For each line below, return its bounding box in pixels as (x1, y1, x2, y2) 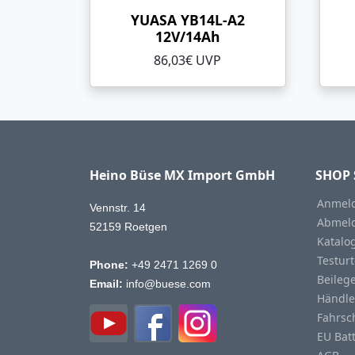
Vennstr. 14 (89, 201, 146, 215)
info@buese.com (122, 277, 211, 291)
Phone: (89, 258, 128, 272)
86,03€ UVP (154, 52, 222, 70)
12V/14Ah (155, 27, 220, 47)
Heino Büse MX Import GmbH (89, 166, 275, 185)
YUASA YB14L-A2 (130, 10, 245, 30)
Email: (89, 277, 123, 291)
